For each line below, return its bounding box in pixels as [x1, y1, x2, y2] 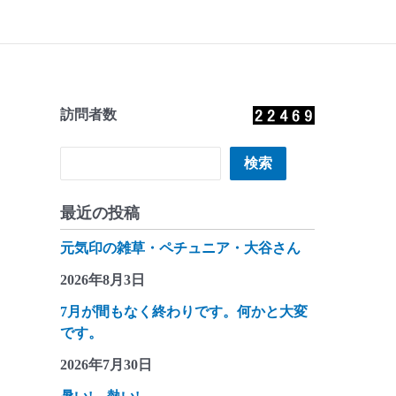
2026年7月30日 [60, 356, 152, 372]
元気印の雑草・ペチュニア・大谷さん [60, 240, 301, 255]
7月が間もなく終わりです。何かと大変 [60, 303, 308, 319]
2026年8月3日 [60, 271, 145, 287]
